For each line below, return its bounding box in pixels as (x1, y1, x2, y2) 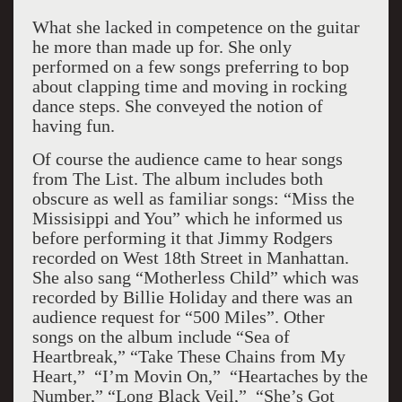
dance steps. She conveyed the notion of (31, 96, 323, 116)
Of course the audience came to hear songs (31, 149, 343, 169)
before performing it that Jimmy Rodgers (31, 228, 333, 248)
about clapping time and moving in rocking (31, 76, 347, 96)
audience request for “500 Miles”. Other (31, 307, 325, 327)
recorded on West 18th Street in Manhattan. (31, 248, 349, 267)
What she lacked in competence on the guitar (31, 17, 360, 37)
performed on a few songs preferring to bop (31, 57, 349, 76)
